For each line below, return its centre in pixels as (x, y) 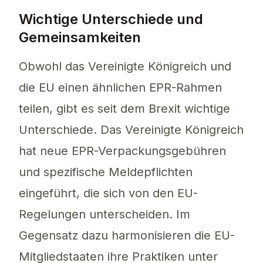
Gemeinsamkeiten (80, 38)
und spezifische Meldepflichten (106, 172)
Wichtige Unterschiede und (111, 19)
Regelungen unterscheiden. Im (104, 215)
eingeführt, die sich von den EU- (108, 193)
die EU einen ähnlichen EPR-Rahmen (120, 88)
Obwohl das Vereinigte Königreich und (125, 67)
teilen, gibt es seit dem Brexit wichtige (124, 109)
